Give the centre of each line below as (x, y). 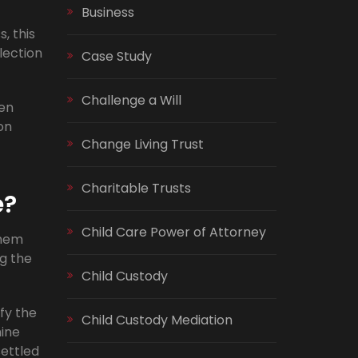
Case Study (116, 56)
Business (107, 12)
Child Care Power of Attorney (173, 232)
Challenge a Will (131, 100)
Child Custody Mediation (157, 320)
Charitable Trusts (136, 188)
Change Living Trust (142, 144)
